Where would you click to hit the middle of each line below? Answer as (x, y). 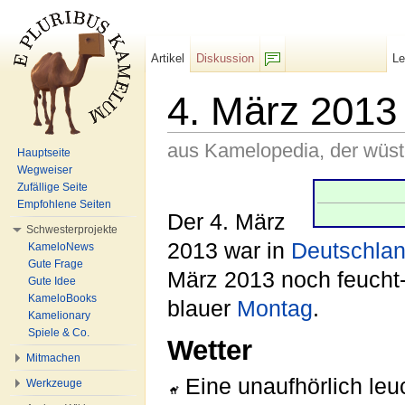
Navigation (270, 171)
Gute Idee (52, 281)
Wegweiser (45, 170)
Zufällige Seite (52, 187)
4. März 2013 (282, 111)
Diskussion (226, 58)
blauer (202, 308)
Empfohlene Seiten (64, 204)
